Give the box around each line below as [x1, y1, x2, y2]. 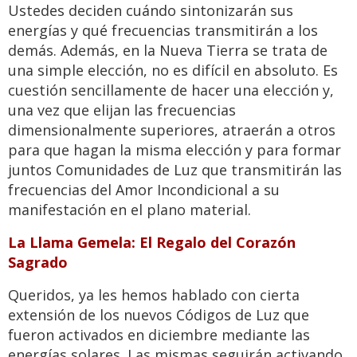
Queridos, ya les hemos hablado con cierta [8, 285, 300, 305]
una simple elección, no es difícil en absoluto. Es [8, 61, 338, 80]
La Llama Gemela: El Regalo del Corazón [8, 233, 296, 253]
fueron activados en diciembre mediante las [8, 325, 310, 345]
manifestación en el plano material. [8, 200, 251, 220]
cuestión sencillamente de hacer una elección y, [8, 80, 334, 100]
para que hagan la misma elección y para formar [8, 140, 341, 160]
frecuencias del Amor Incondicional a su [8, 180, 280, 200]
